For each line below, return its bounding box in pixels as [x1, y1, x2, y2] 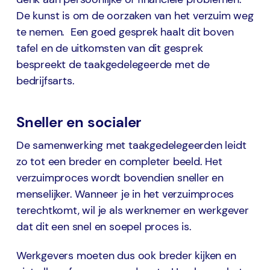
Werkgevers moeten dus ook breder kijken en [16, 248, 236, 263]
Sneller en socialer [16, 113, 142, 132]
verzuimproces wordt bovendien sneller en [16, 171, 224, 186]
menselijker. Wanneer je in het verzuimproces [16, 187, 234, 202]
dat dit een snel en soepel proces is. [16, 219, 192, 234]
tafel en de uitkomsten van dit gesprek [16, 41, 203, 56]
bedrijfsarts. [16, 74, 75, 89]
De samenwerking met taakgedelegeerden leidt [16, 138, 246, 153]
